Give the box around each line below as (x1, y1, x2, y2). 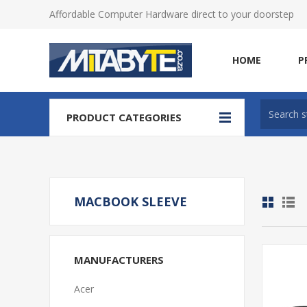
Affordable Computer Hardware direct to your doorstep (49, 8, 294, 21)
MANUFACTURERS (74, 253, 164, 267)
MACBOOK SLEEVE (74, 193, 187, 210)
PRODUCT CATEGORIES (66, 110, 182, 124)
